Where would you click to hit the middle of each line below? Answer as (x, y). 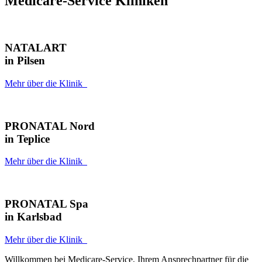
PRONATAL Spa (46, 204)
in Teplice (27, 139)
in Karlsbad (33, 217)
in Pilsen (25, 61)
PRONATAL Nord (50, 126)
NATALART (36, 48)
